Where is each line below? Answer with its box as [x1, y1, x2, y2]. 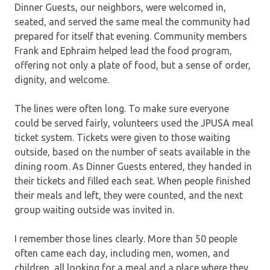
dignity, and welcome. [14, 74, 109, 85]
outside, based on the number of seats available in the [14, 146, 250, 157]
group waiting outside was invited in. [14, 204, 174, 215]
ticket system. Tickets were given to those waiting [14, 131, 230, 143]
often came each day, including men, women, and [14, 247, 230, 259]
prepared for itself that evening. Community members [14, 30, 247, 42]
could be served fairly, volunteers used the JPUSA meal [14, 117, 253, 128]
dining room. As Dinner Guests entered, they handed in [14, 160, 252, 172]
